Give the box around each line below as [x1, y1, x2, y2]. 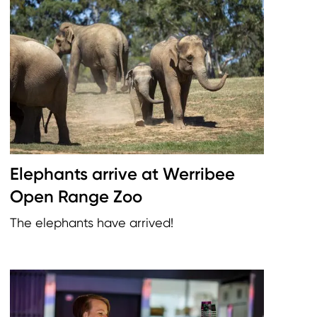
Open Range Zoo [10, 186, 142, 207]
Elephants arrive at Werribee [10, 163, 235, 185]
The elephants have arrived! [10, 215, 173, 231]
